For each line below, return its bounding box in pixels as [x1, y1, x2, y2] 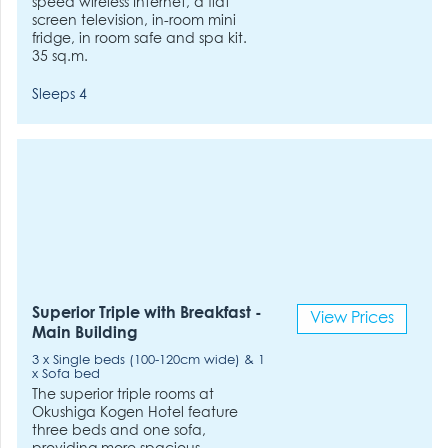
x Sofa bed [32, 368, 101, 381]
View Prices [309, 311, 394, 326]
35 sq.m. [32, 49, 89, 64]
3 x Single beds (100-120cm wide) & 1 [32, 354, 266, 367]
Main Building [32, 326, 139, 341]
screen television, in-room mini [32, 13, 237, 28]
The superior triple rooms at [32, 387, 215, 402]
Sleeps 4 [32, 88, 88, 102]
